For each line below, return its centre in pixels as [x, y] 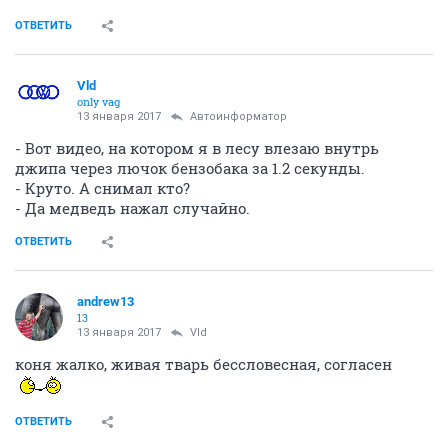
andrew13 [105, 301]
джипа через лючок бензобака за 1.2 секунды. [190, 168]
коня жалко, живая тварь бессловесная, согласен [203, 364]
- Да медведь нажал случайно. [132, 208]
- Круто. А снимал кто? [102, 188]
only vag [98, 101]
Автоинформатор [238, 116]
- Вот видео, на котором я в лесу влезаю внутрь [197, 148]
